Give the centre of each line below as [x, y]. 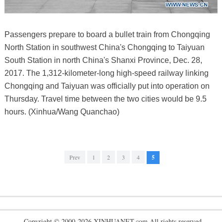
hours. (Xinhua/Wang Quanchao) [62, 112]
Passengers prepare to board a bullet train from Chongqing [107, 35]
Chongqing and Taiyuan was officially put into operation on [107, 86]
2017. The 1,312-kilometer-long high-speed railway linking [106, 73]
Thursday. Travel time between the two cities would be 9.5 [105, 99]
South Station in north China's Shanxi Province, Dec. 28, [103, 60]
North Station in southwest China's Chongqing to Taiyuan [104, 48]
